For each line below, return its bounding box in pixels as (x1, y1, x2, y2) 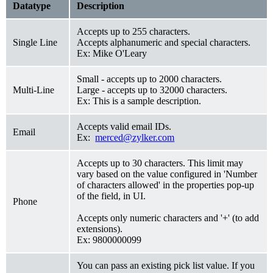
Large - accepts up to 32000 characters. (77, 84, 228, 95)
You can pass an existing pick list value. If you (77, 260, 255, 271)
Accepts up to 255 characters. (77, 26, 191, 37)
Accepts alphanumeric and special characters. (77, 37, 251, 48)
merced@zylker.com (95, 132, 175, 143)
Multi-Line (13, 84, 55, 95)
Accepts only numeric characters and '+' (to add (77, 212, 260, 223)
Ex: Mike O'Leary (77, 48, 147, 58)
